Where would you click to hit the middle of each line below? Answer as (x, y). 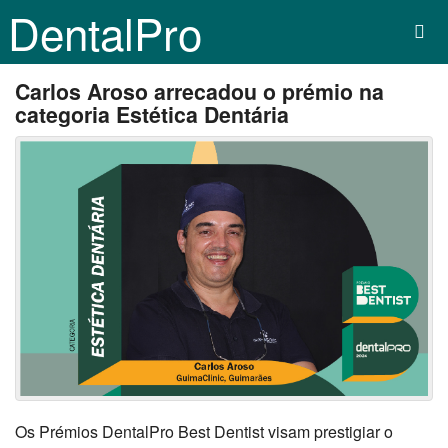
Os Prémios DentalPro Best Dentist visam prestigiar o (204, 432)
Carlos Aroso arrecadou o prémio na (199, 91)
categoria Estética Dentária (152, 114)
